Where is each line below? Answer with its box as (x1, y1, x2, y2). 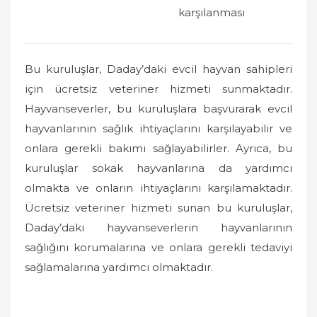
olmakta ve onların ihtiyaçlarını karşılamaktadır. (25, 181, 292, 195)
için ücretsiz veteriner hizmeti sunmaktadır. (25, 82, 292, 96)
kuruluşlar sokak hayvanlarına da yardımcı (25, 161, 292, 175)
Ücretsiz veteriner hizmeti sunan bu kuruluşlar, (25, 201, 292, 214)
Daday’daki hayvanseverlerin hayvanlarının (25, 221, 292, 234)
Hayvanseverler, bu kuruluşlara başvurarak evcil (25, 102, 292, 115)
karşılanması (178, 5, 245, 19)
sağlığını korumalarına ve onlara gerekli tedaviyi (25, 241, 292, 254)
